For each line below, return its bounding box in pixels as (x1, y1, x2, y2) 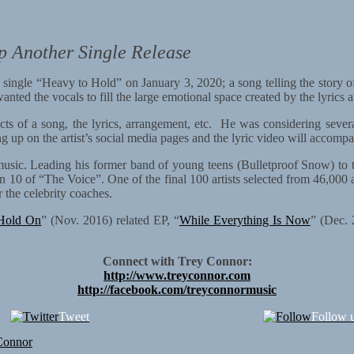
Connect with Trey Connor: (102, 254, 252, 268)
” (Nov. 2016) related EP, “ (41, 213, 179, 227)
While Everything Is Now (179, 213, 311, 227)
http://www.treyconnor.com (104, 268, 250, 282)
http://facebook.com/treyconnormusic (77, 282, 277, 296)
